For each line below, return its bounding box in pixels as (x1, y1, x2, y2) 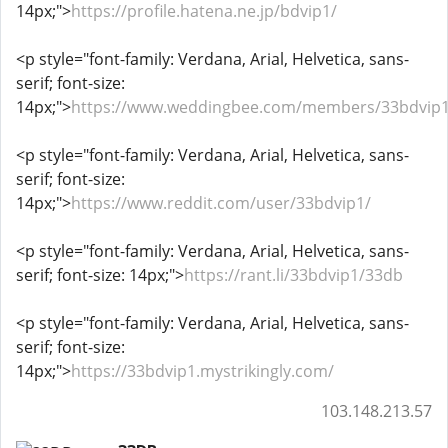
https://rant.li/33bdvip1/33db (184, 264, 403, 286)
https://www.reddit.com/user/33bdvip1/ (71, 192, 371, 214)
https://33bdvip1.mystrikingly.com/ (71, 360, 334, 382)
